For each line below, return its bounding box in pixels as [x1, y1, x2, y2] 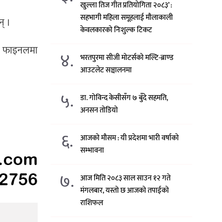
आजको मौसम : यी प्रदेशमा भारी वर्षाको [80, 131, 179, 144]
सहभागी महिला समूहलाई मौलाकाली [80, 11, 173, 24]
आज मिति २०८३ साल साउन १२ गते [80, 171, 171, 184]
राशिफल [80, 196, 104, 209]
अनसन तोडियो [80, 104, 118, 116]
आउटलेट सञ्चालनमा [80, 63, 132, 76]
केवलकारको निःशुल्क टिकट [80, 23, 153, 36]
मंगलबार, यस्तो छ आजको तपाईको [80, 184, 169, 197]
